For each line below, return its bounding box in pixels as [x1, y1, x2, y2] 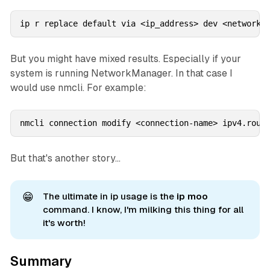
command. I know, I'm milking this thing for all [42, 204, 243, 215]
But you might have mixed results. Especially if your [10, 53, 241, 65]
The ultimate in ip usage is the [42, 191, 177, 202]
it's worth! [42, 218, 86, 228]
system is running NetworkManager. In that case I [10, 67, 233, 80]
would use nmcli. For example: [10, 82, 146, 94]
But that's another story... [10, 152, 121, 165]
